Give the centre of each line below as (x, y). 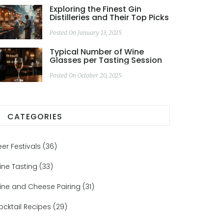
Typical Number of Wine (97, 52)
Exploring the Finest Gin (96, 9)
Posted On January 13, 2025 (86, 33)
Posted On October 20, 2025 (86, 75)
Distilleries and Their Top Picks (109, 17)
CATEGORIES (35, 117)
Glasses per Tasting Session (106, 60)
